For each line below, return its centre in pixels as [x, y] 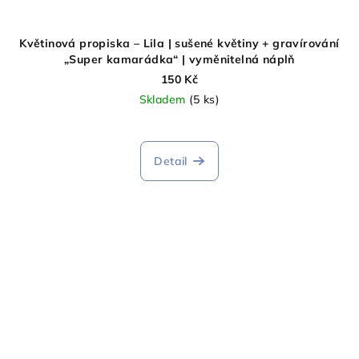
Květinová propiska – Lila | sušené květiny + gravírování [179, 44]
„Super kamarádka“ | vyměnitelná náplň [179, 60]
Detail [171, 161]
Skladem [164, 100]
